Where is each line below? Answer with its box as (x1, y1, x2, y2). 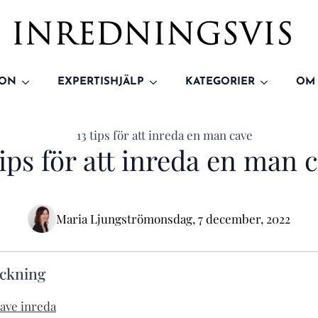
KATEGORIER (185, 77, 255, 87)
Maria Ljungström (56, 210, 154, 226)
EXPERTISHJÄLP (57, 77, 144, 87)
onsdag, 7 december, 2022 (154, 210, 290, 226)
